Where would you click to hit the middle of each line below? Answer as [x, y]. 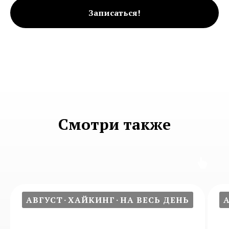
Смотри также [114, 124]
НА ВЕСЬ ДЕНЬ [154, 200]
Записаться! [114, 13]
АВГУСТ [44, 200]
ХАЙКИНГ [91, 200]
